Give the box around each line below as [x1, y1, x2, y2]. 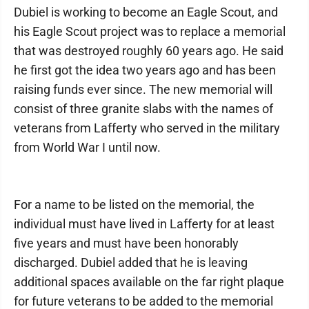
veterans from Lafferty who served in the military [14, 121, 280, 135]
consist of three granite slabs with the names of [14, 101, 273, 116]
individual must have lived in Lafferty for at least [14, 217, 275, 231]
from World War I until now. [14, 140, 161, 154]
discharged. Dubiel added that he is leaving [14, 255, 248, 270]
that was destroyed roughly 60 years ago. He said [14, 43, 283, 58]
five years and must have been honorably [14, 236, 239, 250]
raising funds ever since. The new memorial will [14, 82, 272, 97]
